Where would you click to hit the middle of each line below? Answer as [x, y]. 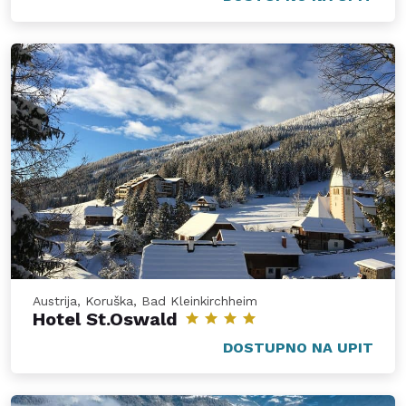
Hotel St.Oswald [105, 319]
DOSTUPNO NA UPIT [298, 348]
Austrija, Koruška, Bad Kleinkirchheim [145, 301]
